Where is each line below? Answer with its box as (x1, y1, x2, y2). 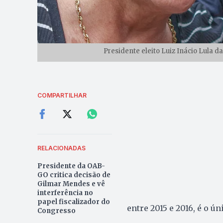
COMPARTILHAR (37, 91, 87, 99)
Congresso (37, 206, 76, 215)
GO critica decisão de (37, 170, 111, 179)
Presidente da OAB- (37, 161, 105, 170)
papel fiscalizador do (37, 197, 110, 206)
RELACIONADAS (37, 144, 86, 152)
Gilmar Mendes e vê (37, 179, 105, 188)
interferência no (37, 188, 93, 197)
